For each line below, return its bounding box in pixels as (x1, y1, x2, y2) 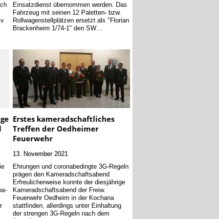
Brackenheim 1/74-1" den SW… (12, 24, 103, 32)
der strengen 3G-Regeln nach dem (12, 209, 109, 217)
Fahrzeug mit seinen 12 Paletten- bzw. (12, 8, 121, 17)
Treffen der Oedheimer (12, 124, 99, 134)
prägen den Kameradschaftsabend (12, 170, 109, 178)
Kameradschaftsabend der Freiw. (12, 185, 106, 194)
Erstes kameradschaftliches (12, 114, 114, 124)
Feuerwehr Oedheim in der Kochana (12, 193, 114, 201)
